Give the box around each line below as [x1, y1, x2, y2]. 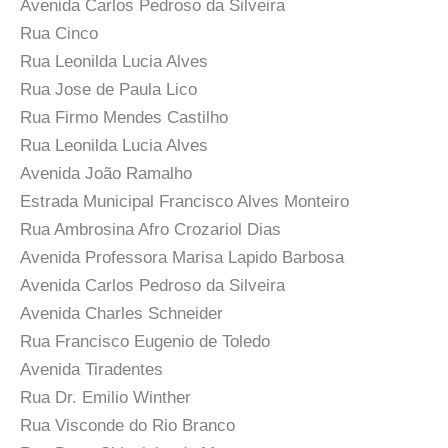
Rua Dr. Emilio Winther [20, 387, 191, 407]
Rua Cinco [20, 23, 98, 43]
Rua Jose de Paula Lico [20, 79, 197, 99]
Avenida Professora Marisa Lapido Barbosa [20, 247, 344, 267]
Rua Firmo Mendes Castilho [20, 107, 228, 127]
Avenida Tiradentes [20, 359, 163, 379]
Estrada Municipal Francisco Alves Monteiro [20, 191, 349, 211]
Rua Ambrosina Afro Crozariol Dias [20, 219, 281, 239]
